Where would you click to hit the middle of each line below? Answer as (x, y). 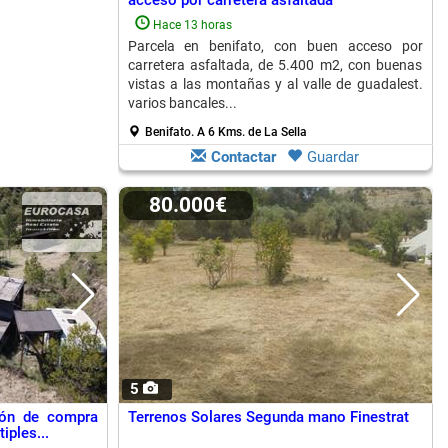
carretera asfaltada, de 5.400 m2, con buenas (275, 65)
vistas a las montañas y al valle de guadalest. (275, 84)
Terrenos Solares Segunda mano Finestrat (268, 417)
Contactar (243, 157)
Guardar (333, 157)
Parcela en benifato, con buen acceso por (275, 46)
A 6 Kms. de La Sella (251, 132)
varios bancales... (182, 103)
